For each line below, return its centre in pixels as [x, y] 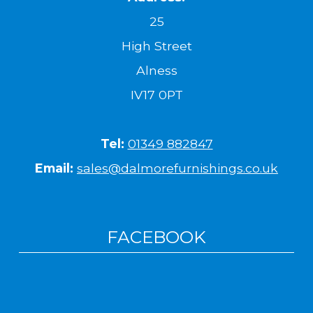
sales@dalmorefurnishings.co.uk [177, 168]
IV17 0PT [156, 95]
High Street [156, 46]
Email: [54, 168]
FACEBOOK [156, 237]
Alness [156, 71]
